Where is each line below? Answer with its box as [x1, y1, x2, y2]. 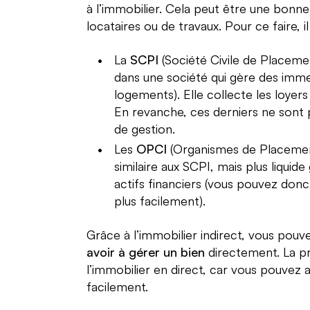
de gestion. [113, 120, 175, 136]
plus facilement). [113, 192, 206, 208]
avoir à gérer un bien [86, 244, 205, 259]
